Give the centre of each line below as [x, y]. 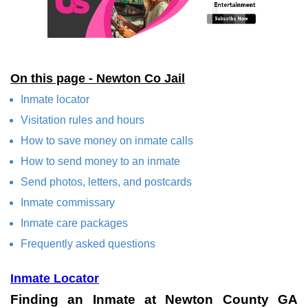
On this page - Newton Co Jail [98, 78]
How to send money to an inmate [100, 161]
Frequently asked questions [88, 244]
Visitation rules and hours [82, 120]
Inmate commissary [68, 202]
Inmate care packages [74, 223]
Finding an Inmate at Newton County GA [154, 299]
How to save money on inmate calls [107, 141]
